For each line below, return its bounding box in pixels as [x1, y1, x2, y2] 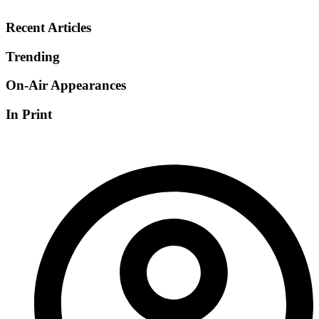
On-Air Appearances [6, 78, 126, 93]
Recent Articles [6, 19, 91, 35]
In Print [6, 107, 52, 122]
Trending [6, 48, 60, 64]
